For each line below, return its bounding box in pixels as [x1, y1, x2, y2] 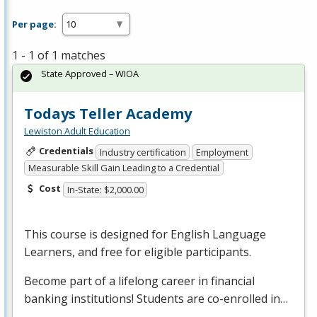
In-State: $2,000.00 [67, 183, 144, 196]
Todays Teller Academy [24, 104, 192, 124]
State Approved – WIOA [41, 67, 139, 81]
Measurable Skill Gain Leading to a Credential [28, 161, 219, 175]
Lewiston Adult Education [24, 125, 130, 138]
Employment [196, 145, 249, 158]
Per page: [12, 17, 57, 30]
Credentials [38, 144, 93, 158]
